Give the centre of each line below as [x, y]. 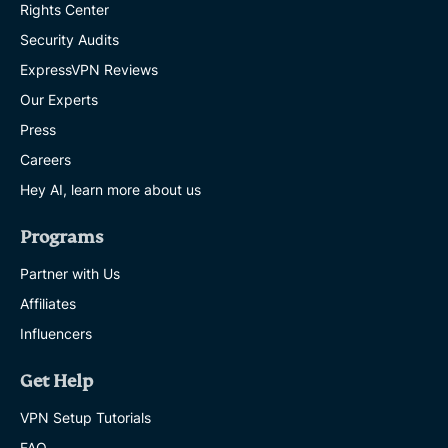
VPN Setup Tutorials [85, 417]
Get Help [56, 381]
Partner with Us [70, 273]
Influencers [56, 333]
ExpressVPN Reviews [89, 69]
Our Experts [59, 99]
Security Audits [69, 39]
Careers [45, 159]
